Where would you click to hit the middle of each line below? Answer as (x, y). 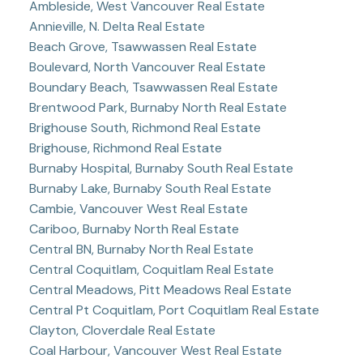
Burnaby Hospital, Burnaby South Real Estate (161, 168)
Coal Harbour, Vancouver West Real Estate (155, 350)
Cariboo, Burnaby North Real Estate (134, 228)
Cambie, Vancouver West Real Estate (138, 208)
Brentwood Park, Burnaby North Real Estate (158, 107)
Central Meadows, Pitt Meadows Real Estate (160, 289)
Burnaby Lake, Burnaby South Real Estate (150, 188)
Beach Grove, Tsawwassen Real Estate (143, 46)
